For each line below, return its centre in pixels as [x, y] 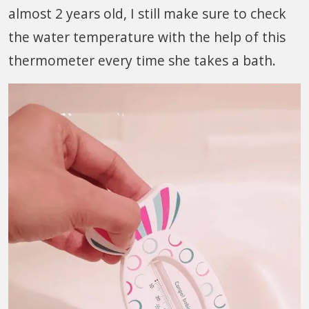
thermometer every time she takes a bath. [142, 60]
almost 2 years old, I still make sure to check [147, 13]
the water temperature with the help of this [147, 37]
